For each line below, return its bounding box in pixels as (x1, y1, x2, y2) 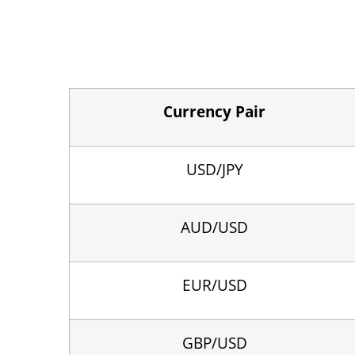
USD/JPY (185, 158, 243, 179)
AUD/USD (181, 216, 248, 237)
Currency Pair (163, 101, 265, 121)
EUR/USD (181, 274, 247, 295)
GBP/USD (181, 332, 247, 353)
